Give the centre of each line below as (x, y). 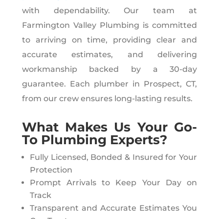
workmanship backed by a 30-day (109, 69)
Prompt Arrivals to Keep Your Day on (113, 182)
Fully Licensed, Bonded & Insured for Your (113, 157)
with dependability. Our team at (109, 10)
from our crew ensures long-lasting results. (107, 98)
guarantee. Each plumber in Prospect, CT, (109, 84)
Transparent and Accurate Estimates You (113, 208)
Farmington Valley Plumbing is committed (109, 25)
